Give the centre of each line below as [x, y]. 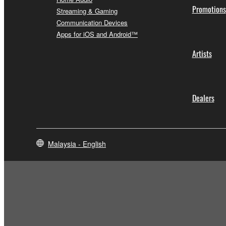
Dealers [203, 98]
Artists [202, 53]
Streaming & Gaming [87, 11]
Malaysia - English [77, 144]
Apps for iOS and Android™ [97, 34]
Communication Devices [92, 22]
